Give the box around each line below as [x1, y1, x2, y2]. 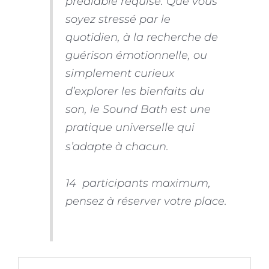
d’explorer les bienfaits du [65, 85, 204, 98]
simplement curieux [65, 67, 174, 80]
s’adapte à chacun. [65, 140, 169, 153]
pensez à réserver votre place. [65, 194, 227, 207]
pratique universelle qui [65, 121, 195, 134]
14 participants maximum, [65, 176, 211, 189]
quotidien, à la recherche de [65, 31, 218, 44]
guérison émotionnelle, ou [65, 49, 207, 62]
